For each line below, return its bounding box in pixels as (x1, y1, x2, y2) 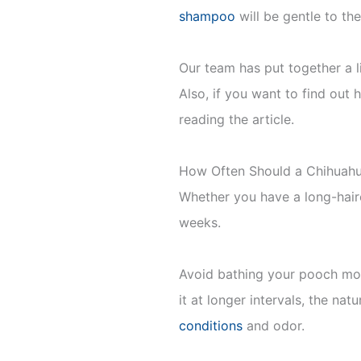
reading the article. (179, 111, 294, 127)
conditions (179, 317, 243, 334)
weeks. (179, 214, 221, 230)
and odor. (243, 317, 305, 334)
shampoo (179, 8, 235, 24)
